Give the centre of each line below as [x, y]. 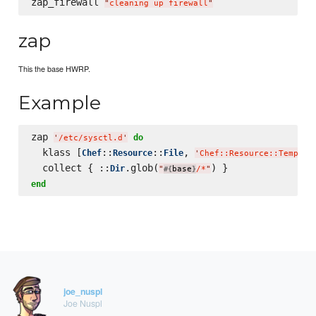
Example [60, 103]
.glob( [141, 168]
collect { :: [70, 168]
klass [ [56, 152]
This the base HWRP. [55, 69]
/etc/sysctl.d [90, 138]
